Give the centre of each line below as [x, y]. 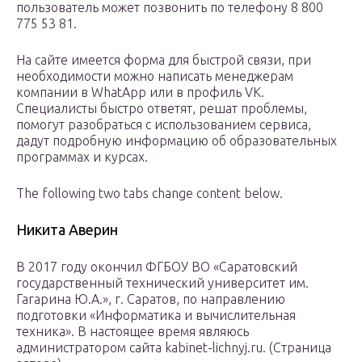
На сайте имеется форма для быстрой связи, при [164, 60]
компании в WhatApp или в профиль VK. [140, 93]
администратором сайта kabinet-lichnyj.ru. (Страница [174, 348]
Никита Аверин [67, 230]
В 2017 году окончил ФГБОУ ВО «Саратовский [157, 267]
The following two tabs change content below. [149, 194]
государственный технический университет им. [162, 283]
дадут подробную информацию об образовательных [177, 141]
